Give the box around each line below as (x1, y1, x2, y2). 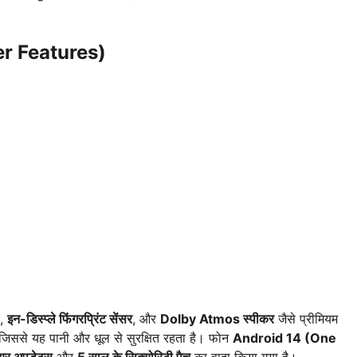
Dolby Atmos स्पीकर (160, 311, 274, 328)
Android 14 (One (233, 330, 336, 347)
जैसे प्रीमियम (274, 311, 338, 328)
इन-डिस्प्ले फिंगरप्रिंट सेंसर (7, 311, 132, 328)
